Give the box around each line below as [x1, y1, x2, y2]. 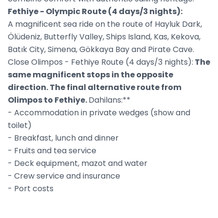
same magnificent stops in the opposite [8, 69, 173, 81]
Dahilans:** [89, 94, 130, 106]
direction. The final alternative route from [8, 82, 182, 93]
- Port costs [8, 183, 54, 195]
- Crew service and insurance [8, 170, 120, 182]
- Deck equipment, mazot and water [8, 158, 147, 169]
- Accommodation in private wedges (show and [8, 107, 190, 119]
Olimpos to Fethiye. [8, 94, 89, 106]
